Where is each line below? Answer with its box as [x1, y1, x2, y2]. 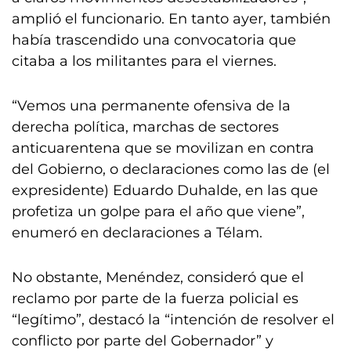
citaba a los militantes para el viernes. [12, 52, 277, 70]
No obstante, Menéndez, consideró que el [12, 269, 304, 286]
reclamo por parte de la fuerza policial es [12, 290, 299, 307]
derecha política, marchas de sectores [12, 118, 279, 136]
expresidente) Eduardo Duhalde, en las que [12, 182, 318, 199]
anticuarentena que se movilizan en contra [12, 139, 314, 157]
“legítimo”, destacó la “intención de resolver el [12, 311, 335, 328]
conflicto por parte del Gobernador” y [12, 332, 273, 349]
